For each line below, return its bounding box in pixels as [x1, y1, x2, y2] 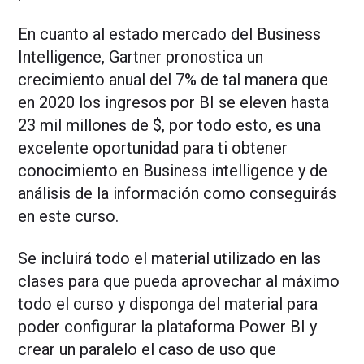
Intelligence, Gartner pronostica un [18, 47, 264, 67]
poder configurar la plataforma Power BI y [18, 317, 318, 337]
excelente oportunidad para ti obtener [18, 138, 288, 158]
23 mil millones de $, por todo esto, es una [18, 115, 322, 136]
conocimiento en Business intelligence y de [18, 161, 328, 181]
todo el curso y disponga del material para [18, 294, 318, 314]
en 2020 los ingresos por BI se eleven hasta [18, 93, 330, 113]
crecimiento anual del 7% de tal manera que [18, 70, 329, 90]
